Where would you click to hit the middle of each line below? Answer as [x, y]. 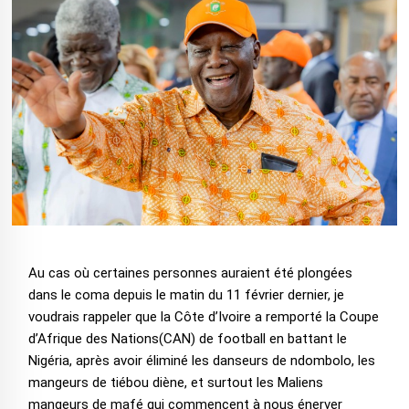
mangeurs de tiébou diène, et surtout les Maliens [175, 383]
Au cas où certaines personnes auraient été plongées [190, 273]
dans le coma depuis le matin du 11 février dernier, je [186, 295]
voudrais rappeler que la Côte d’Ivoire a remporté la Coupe [203, 317]
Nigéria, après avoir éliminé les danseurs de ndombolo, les [201, 361]
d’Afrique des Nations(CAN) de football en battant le [187, 339]
